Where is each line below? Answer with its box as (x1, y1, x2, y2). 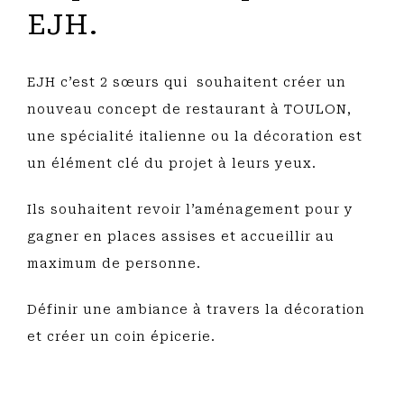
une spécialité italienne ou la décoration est (27, 129, 363, 143)
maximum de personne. (27, 256, 201, 271)
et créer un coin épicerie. (27, 329, 216, 344)
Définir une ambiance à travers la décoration (27, 302, 365, 317)
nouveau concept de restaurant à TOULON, (27, 102, 352, 116)
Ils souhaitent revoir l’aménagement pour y (27, 202, 353, 216)
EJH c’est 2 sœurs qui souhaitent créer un (27, 75, 346, 89)
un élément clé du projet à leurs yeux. (27, 156, 317, 170)
